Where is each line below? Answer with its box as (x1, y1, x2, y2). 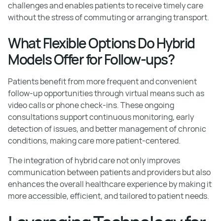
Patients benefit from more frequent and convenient (8, 75, 197, 87)
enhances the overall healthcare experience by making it (8, 178, 212, 189)
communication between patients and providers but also (8, 166, 211, 178)
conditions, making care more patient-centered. (8, 135, 181, 146)
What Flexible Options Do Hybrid (8, 33, 195, 52)
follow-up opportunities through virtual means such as (8, 87, 204, 99)
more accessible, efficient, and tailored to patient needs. (8, 190, 209, 201)
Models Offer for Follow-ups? (8, 49, 174, 69)
